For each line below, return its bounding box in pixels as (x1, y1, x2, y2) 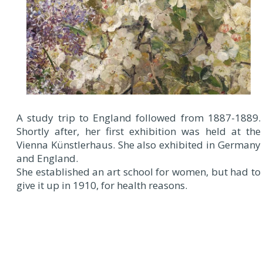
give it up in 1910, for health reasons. (16, 178, 187, 192)
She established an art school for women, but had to (16, 164, 261, 178)
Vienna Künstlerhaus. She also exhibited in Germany (16, 137, 261, 151)
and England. (16, 151, 78, 165)
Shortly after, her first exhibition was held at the (16, 124, 261, 138)
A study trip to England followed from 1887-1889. (16, 110, 261, 124)
